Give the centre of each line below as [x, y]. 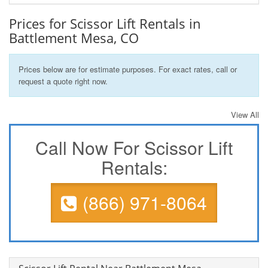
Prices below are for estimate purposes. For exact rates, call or [128, 69]
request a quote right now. [63, 81]
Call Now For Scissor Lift [134, 148]
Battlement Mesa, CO [74, 38]
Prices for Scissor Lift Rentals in [105, 24]
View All [245, 115]
